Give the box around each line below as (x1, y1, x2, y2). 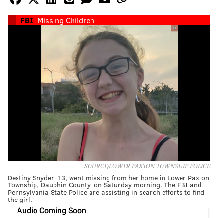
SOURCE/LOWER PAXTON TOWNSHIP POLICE (84, 163, 210, 170)
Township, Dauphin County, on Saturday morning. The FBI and (8, 180, 201, 189)
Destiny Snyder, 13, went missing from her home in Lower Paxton (8, 172, 209, 182)
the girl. (8, 194, 32, 204)
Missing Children (37, 15, 94, 26)
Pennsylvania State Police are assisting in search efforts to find (8, 187, 204, 197)
